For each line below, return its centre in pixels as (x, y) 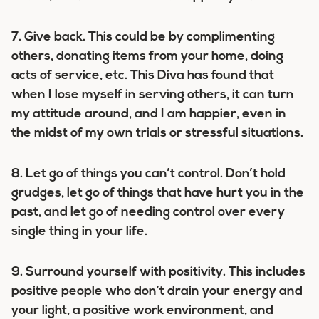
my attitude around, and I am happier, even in (149, 114)
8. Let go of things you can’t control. (117, 174)
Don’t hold (254, 174)
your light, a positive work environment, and (142, 311)
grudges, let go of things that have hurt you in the (158, 193)
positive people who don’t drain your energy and (157, 292)
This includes (266, 272)
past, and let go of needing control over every (148, 213)
